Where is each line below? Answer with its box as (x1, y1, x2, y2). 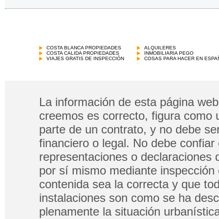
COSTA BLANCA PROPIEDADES (46, 45, 121, 50)
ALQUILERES (144, 45, 176, 50)
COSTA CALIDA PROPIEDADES (46, 50, 119, 56)
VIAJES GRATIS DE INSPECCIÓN (46, 56, 124, 61)
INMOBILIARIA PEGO (144, 50, 194, 56)
